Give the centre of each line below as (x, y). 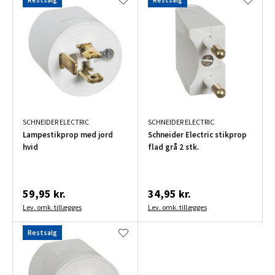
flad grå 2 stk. (173, 147)
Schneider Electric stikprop (197, 134)
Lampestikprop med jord (68, 134)
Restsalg (42, 232)
